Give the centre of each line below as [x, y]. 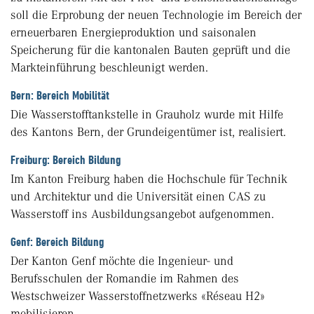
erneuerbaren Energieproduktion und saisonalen [134, 33]
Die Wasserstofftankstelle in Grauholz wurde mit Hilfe [147, 115]
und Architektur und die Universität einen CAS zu [138, 197]
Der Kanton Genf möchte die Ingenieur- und [122, 261]
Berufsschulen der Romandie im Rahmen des [125, 279]
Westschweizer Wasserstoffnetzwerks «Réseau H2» [138, 296]
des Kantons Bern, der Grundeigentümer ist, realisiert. [148, 132]
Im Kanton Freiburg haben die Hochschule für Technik [149, 179]
